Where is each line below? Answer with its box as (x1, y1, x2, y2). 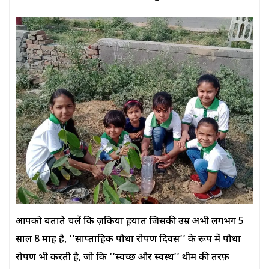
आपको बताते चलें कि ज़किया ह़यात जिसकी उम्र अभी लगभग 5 (16, 215, 244, 228)
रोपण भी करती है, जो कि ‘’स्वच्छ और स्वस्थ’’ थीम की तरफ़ (16, 251, 229, 264)
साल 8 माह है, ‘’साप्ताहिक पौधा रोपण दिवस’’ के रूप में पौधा (16, 233, 241, 246)
